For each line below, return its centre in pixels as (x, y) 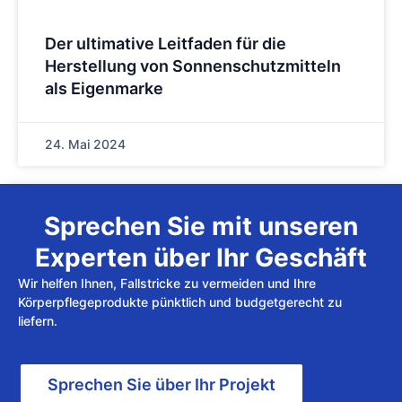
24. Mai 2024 (85, 144)
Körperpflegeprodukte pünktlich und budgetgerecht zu (180, 302)
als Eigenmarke (104, 89)
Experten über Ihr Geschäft (201, 258)
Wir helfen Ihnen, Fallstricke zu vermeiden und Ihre (167, 284)
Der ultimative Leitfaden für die (166, 44)
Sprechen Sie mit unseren (201, 227)
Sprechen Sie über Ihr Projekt (162, 384)
